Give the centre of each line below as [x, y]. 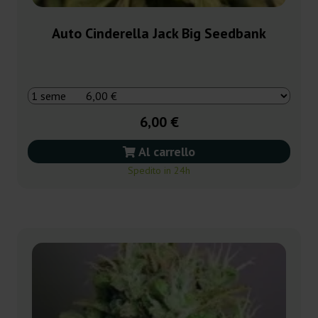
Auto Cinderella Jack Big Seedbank [159, 34]
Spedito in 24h [159, 171]
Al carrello [165, 152]
